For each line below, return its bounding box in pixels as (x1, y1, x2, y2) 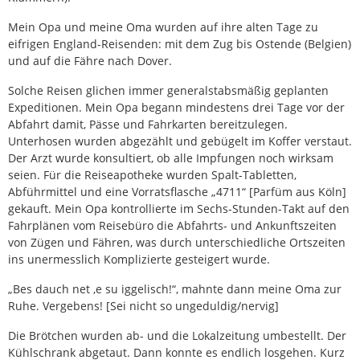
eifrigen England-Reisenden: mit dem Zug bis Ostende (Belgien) (8, 35, 351, 51)
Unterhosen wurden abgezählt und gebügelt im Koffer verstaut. (8, 133, 352, 149)
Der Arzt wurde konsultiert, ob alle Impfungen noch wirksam (8, 149, 333, 166)
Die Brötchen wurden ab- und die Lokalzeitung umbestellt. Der (8, 327, 346, 343)
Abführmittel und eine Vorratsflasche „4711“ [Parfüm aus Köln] (8, 183, 346, 199)
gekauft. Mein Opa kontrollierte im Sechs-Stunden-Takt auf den (8, 200, 350, 216)
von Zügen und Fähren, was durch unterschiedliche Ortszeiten (8, 234, 346, 250)
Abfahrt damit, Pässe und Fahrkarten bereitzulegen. (8, 116, 288, 132)
